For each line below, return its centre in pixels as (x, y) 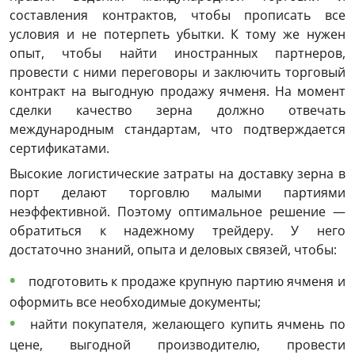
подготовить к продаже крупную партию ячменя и (187, 282)
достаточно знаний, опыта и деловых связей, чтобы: (173, 250)
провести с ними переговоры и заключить (147, 73)
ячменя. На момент (282, 92)
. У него (308, 231)
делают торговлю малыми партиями (193, 193)
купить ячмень (280, 324)
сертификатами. (59, 149)
